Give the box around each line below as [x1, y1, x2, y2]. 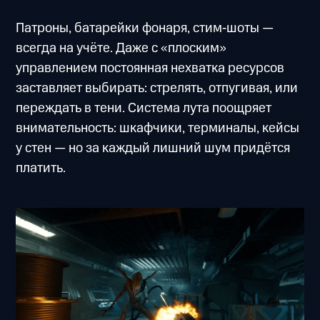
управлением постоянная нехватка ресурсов [16, 59, 285, 79]
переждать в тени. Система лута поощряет [16, 99, 272, 119]
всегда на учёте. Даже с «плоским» [16, 39, 227, 59]
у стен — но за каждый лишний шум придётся [16, 139, 291, 159]
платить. [16, 159, 66, 179]
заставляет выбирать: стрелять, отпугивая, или [16, 79, 299, 99]
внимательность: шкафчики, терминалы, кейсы [16, 119, 300, 139]
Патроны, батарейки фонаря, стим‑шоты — [16, 19, 274, 39]
